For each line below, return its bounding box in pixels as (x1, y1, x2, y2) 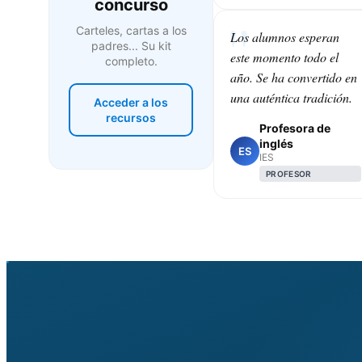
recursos (106, 110, 156, 124)
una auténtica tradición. (230, 88, 352, 106)
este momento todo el (230, 48, 339, 65)
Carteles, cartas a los (75, 23, 187, 37)
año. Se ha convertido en (230, 68, 357, 86)
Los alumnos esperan (230, 27, 339, 45)
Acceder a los (94, 95, 168, 109)
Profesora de (259, 120, 330, 135)
